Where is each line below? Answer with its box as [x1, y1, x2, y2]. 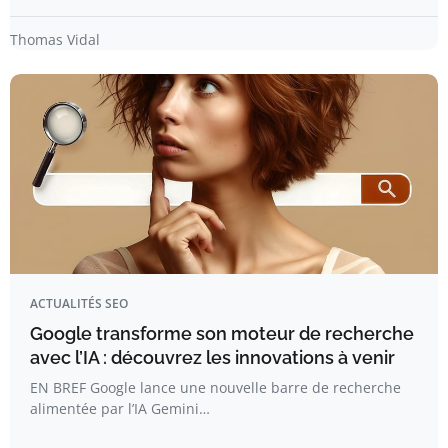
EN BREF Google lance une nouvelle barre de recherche [30, 378, 401, 398]
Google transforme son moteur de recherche [30, 323, 414, 345]
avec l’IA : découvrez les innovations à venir [30, 347, 395, 369]
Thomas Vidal [10, 30, 100, 50]
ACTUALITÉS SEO [30, 295, 128, 313]
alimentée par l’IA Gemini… [30, 399, 210, 419]
